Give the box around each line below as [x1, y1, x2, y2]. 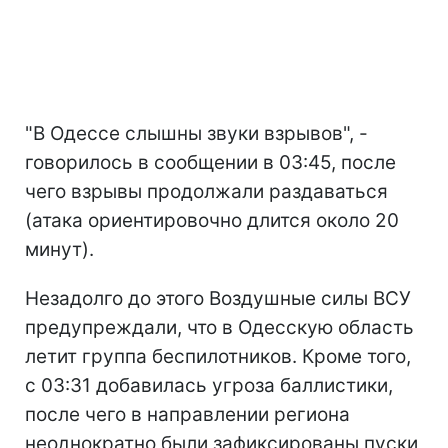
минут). [25, 237, 94, 261]
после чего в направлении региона [25, 402, 350, 426]
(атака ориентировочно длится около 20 [25, 208, 399, 232]
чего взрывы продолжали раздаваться [25, 179, 388, 203]
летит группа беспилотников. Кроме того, [25, 344, 411, 368]
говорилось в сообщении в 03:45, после [25, 150, 396, 174]
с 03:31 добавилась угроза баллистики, [25, 373, 393, 397]
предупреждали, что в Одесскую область [25, 315, 414, 339]
